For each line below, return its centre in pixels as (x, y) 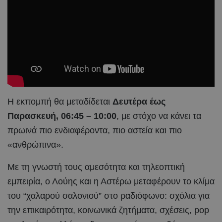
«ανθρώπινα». (35, 144)
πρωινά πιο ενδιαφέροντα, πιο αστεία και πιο (95, 130)
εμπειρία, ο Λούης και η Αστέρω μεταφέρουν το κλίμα (111, 181)
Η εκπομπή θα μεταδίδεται (60, 101)
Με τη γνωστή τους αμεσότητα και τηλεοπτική (96, 167)
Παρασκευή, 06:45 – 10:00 (62, 116)
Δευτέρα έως (139, 101)
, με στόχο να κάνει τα (159, 116)
